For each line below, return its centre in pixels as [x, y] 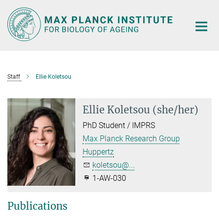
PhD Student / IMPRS [119, 125]
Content [16, 22]
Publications [37, 206]
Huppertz [99, 152]
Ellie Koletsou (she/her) [141, 109]
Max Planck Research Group [131, 138]
